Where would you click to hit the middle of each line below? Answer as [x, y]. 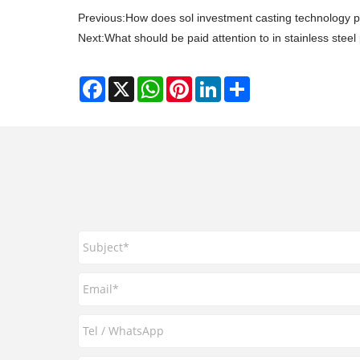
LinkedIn [243, 82]
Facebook [131, 82]
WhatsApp [189, 82]
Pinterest [215, 82]
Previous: [102, 18]
